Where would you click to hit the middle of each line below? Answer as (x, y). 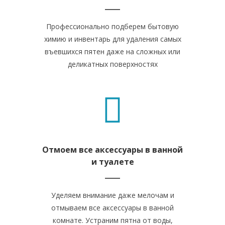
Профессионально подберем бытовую (113, 26)
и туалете (113, 162)
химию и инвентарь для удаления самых (113, 39)
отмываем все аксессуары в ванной (113, 208)
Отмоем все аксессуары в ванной (113, 150)
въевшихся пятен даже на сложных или (113, 51)
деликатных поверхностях (113, 64)
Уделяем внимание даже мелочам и (113, 195)
